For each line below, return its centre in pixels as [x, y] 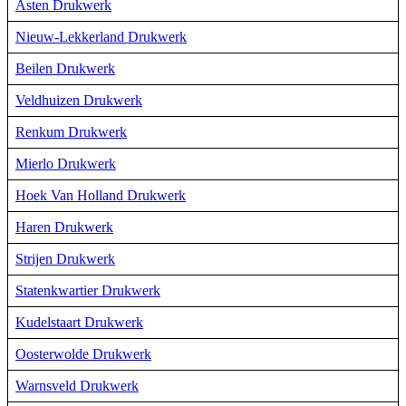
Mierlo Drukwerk [66, 163]
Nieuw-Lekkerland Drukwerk [101, 36]
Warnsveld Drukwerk [77, 385]
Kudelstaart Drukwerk [79, 322]
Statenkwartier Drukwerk [88, 290]
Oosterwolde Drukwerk [83, 353]
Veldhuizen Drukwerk [79, 100]
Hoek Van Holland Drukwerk [101, 195]
